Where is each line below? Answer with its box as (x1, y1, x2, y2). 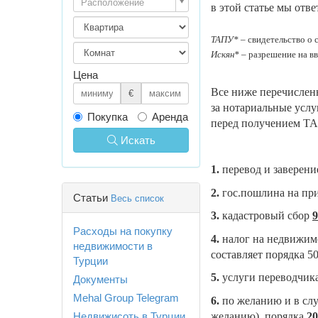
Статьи (73, 191, 111, 204)
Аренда (152, 110, 188, 123)
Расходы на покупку (73, 224, 172, 237)
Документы (73, 273, 128, 285)
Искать (120, 133, 155, 146)
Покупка (87, 110, 128, 123)
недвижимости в (73, 239, 153, 252)
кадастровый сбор (219, 209, 312, 221)
